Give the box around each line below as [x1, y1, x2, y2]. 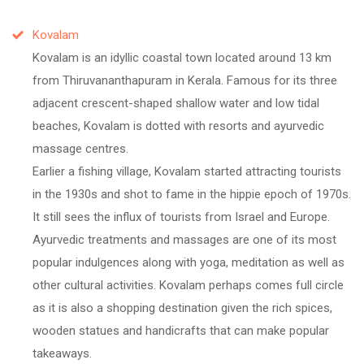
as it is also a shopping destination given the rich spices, [32, 300, 332, 315]
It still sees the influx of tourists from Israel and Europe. [32, 209, 330, 224]
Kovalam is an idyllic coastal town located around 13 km [32, 50, 331, 65]
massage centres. [32, 141, 128, 156]
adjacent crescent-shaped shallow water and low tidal [32, 95, 319, 110]
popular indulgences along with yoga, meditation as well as [32, 254, 344, 270]
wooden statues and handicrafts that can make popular [32, 323, 329, 338]
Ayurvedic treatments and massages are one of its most [32, 232, 336, 247]
